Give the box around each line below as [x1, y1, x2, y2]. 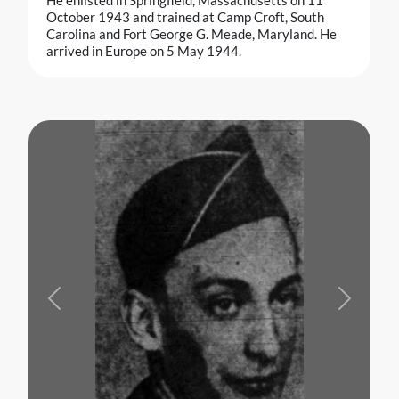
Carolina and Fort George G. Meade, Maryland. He [46, 26, 337, 43]
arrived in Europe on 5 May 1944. [46, 43, 241, 60]
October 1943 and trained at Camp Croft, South [46, 9, 324, 26]
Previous [53, 297, 105, 313]
